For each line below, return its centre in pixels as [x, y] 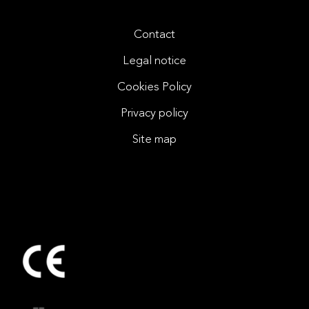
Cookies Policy [154, 88]
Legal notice [154, 61]
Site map [154, 140]
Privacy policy [154, 114]
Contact [154, 35]
